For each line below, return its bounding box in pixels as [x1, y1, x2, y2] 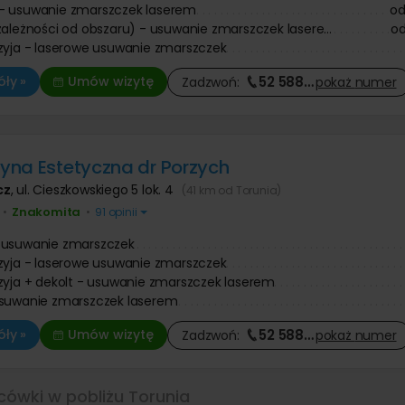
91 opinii [92, 204, 140, 220]
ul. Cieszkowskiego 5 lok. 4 [16, 181, 177, 199]
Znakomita [11, 203, 81, 221]
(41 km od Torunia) [181, 183, 282, 198]
